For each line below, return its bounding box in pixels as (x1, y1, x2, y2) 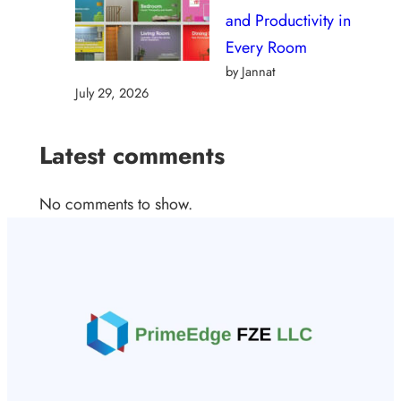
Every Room (226, 35, 307, 59)
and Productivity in (226, 8, 351, 32)
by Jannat (226, 61, 276, 81)
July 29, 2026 (75, 82, 149, 102)
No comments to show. (39, 192, 192, 217)
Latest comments (39, 137, 225, 173)
